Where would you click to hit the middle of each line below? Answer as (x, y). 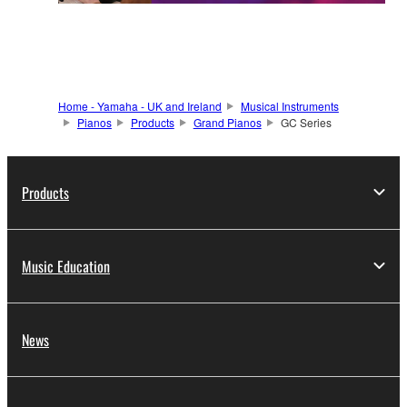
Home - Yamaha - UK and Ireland (140, 105)
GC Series (306, 122)
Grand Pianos (227, 122)
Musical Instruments (289, 105)
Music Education (66, 266)
